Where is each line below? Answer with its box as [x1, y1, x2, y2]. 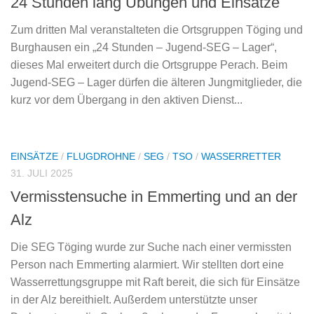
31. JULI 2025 [11, 168, 73, 179]
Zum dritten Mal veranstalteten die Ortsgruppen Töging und [11, 24, 303, 36]
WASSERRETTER [201, 151, 281, 163]
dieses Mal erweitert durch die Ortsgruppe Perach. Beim [11, 59, 287, 71]
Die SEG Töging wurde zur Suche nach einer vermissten [11, 240, 292, 253]
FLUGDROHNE [67, 151, 135, 163]
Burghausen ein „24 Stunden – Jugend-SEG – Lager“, [11, 41, 277, 54]
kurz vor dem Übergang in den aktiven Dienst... [11, 94, 243, 107]
